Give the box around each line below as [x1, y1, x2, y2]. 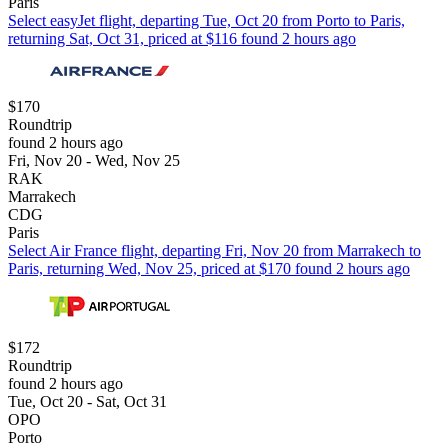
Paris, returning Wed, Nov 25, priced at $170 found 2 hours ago [8, 259, 410, 277]
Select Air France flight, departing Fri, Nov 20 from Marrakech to [8, 241, 421, 259]
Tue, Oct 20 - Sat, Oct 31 [8, 392, 167, 410]
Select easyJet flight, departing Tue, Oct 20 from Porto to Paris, [8, 11, 405, 29]
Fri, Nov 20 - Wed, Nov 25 [8, 151, 180, 169]
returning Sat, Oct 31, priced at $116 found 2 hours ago [8, 29, 356, 47]
